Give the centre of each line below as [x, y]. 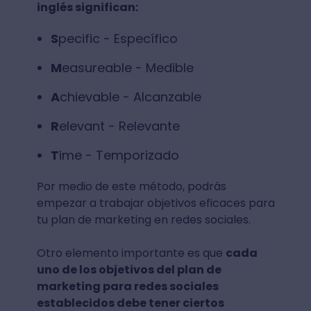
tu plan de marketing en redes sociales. [143, 220]
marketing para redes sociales [127, 286]
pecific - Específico [119, 39]
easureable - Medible [127, 68]
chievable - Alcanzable [132, 97]
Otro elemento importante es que [131, 253]
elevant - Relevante [121, 126]
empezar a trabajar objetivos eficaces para [155, 203]
